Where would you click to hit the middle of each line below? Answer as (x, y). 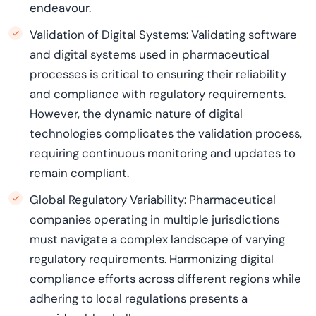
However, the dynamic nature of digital (136, 114)
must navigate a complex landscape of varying (157, 239)
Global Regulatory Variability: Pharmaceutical (153, 200)
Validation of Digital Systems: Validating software (163, 35)
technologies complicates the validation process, (166, 133)
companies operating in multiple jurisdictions (154, 219)
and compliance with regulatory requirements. (158, 94)
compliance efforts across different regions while (165, 279)
